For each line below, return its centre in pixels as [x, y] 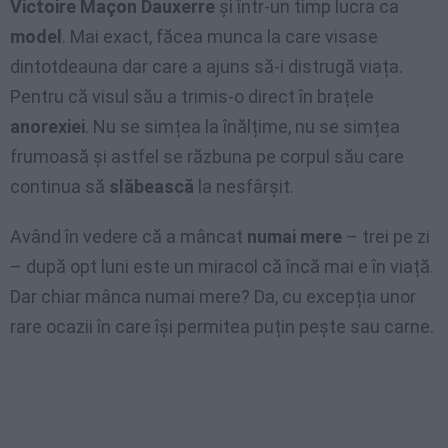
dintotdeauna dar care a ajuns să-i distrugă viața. [206, 67]
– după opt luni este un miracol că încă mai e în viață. [222, 267]
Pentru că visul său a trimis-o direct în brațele [192, 97]
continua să [59, 187]
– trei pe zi [386, 237]
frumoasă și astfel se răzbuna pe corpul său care [207, 157]
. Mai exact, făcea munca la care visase [220, 37]
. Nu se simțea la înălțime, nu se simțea [242, 127]
